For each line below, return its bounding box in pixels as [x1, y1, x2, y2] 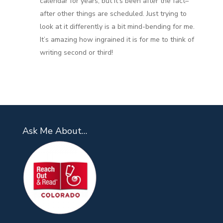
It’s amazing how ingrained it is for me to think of [39, 34, 194, 44]
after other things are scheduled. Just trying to [39, 8, 187, 18]
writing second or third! [39, 47, 113, 57]
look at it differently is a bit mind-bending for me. [39, 21, 195, 31]
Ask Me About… [22, 124, 87, 137]
